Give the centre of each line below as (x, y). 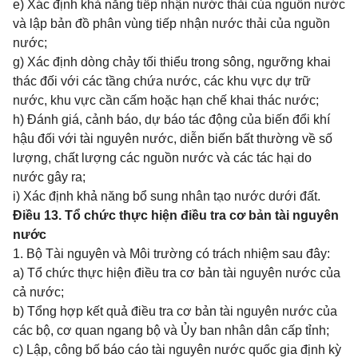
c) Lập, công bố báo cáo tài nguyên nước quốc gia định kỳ (177, 350)
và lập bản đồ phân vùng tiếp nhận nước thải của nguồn (171, 24)
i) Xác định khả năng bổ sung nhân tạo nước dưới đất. (167, 196)
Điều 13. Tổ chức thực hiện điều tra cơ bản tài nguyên (176, 215)
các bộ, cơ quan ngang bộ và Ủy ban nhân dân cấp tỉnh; (171, 330)
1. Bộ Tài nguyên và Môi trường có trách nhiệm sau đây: (171, 254)
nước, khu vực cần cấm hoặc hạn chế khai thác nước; (166, 100)
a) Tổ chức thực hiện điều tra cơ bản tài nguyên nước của (177, 273)
